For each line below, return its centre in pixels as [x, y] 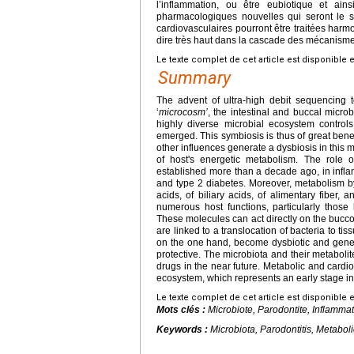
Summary [194, 77]
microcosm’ [183, 112]
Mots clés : [182, 309]
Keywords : [183, 329]
